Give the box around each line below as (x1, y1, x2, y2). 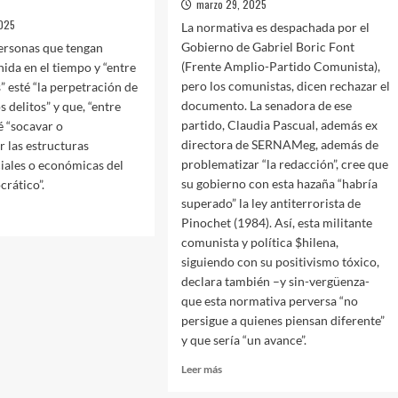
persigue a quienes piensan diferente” (180, 312, 385, 328)
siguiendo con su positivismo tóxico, (180, 253, 379, 269)
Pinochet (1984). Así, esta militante (180, 214, 372, 230)
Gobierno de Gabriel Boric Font (180, 38, 354, 54)
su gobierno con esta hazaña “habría (180, 175, 378, 191)
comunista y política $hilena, (180, 234, 338, 250)
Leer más (180, 362, 222, 376)
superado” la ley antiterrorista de (180, 195, 361, 211)
